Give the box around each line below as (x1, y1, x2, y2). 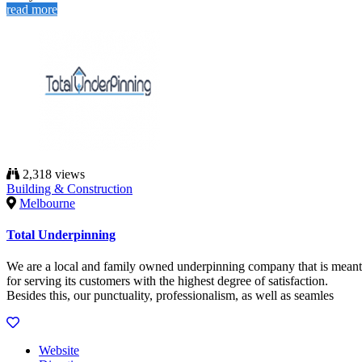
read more (6, 2, 57, 16)
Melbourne (19, 196, 75, 210)
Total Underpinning (6, 227, 116, 242)
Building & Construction (6, 181, 133, 196)
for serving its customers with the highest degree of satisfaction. (6, 274, 328, 288)
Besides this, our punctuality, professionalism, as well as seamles (6, 288, 334, 303)
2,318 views (19, 166, 85, 181)
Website (39, 343, 79, 358)
